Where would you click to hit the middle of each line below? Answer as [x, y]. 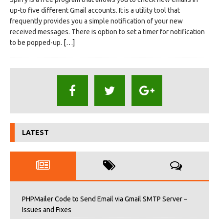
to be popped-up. [37, 43]
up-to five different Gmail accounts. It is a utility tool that [95, 11]
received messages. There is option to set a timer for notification [107, 32]
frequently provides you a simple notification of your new [96, 21]
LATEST [35, 133]
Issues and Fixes [47, 210]
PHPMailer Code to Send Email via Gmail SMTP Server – [105, 199]
